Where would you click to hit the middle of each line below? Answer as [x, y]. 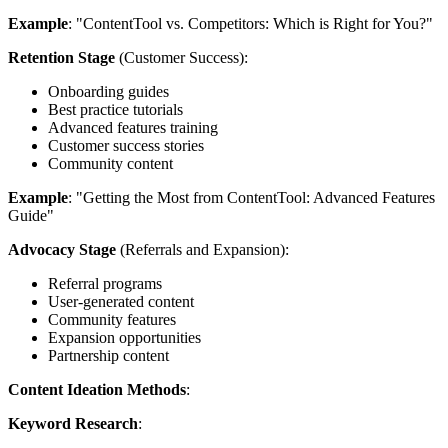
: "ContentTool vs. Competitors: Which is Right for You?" [250, 23]
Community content [110, 163]
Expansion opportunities [124, 337]
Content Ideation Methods [97, 389]
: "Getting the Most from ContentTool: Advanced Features [251, 197]
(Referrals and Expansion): [202, 249]
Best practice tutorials [115, 109]
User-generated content [121, 301]
